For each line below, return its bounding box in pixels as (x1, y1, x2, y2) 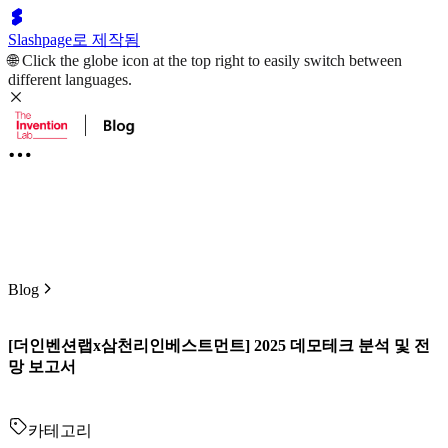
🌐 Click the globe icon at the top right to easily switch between (8, 52, 402, 69)
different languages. (8, 71, 132, 88)
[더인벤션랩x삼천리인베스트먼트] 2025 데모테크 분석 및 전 (8, 337, 430, 355)
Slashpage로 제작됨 (8, 31, 140, 48)
